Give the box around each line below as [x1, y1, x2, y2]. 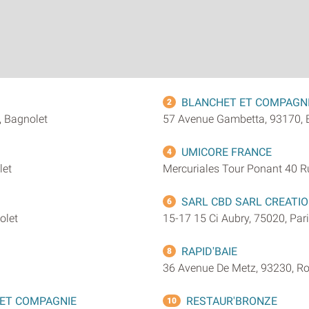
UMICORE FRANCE [181, 145, 272, 159]
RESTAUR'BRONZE [186, 294, 277, 308]
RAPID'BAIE [181, 244, 237, 258]
